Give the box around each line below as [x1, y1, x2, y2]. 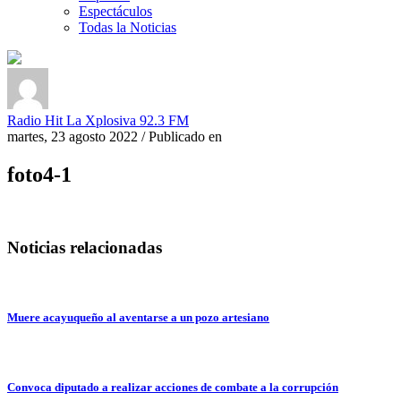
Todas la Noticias [79, 20, 176, 36]
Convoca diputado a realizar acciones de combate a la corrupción [7, 380, 338, 395]
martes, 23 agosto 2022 [7, 129, 138, 145]
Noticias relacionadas [7, 237, 162, 257]
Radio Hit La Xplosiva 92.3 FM [7, 113, 189, 129]
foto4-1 [7, 163, 72, 187]
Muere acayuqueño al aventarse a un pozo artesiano [7, 310, 269, 324]
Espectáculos [79, 4, 152, 20]
